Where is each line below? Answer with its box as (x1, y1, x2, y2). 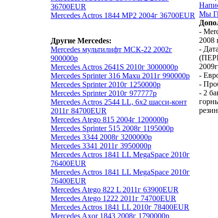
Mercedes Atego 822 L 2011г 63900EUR (51, 185, 179, 194)
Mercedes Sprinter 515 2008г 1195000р (51, 124, 174, 132)
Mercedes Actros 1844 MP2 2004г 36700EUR (51, 11, 195, 19)
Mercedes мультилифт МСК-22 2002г (51, 45, 172, 54)
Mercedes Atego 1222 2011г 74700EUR (51, 194, 176, 202)
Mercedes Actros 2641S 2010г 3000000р (51, 62, 178, 71)
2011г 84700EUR (51, 106, 107, 115)
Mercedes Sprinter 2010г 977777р (51, 89, 157, 97)
